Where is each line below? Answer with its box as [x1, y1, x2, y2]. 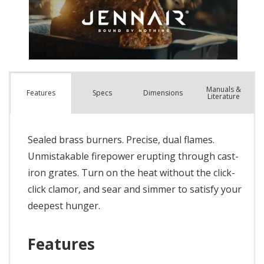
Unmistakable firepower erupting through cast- [28, 149, 239, 163]
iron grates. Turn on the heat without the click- [28, 166, 235, 179]
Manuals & [206, 84, 241, 94]
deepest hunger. [28, 199, 100, 212]
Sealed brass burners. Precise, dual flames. [28, 133, 214, 146]
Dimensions [143, 87, 183, 98]
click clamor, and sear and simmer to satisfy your [28, 182, 242, 196]
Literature [207, 91, 240, 101]
